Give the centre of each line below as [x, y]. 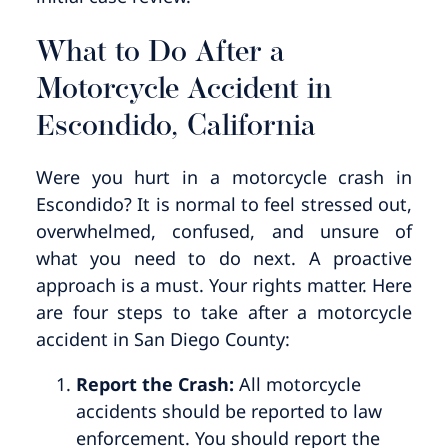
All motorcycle [299, 383]
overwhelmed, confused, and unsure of [224, 230]
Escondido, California [175, 127]
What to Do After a [160, 53]
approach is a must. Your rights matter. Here [224, 284]
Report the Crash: [157, 383]
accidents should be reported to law [228, 410]
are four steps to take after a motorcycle [224, 311]
